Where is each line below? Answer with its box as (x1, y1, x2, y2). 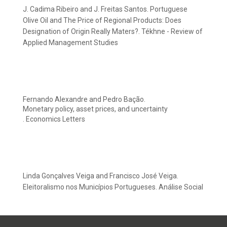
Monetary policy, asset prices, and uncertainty (23, 105, 168, 113)
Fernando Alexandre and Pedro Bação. (23, 95, 145, 104)
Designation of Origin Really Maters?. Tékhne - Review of (23, 27, 203, 36)
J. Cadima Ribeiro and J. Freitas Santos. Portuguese (23, 5, 187, 14)
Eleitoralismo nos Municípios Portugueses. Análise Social (23, 183, 203, 192)
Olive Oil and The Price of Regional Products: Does (23, 16, 181, 25)
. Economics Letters (23, 115, 85, 124)
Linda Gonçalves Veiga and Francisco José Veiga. (23, 172, 178, 180)
